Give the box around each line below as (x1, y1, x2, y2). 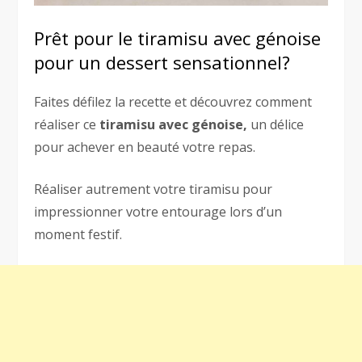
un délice (247, 116, 305, 134)
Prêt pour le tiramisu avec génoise (34, 26, 322, 51)
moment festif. (34, 225, 123, 244)
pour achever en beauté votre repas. (34, 138, 256, 157)
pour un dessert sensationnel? (34, 50, 291, 75)
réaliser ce (34, 116, 97, 134)
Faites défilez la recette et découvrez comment (34, 93, 313, 112)
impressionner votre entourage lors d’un (34, 203, 283, 221)
